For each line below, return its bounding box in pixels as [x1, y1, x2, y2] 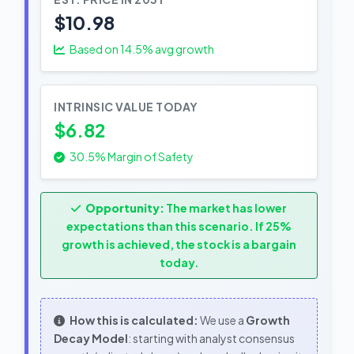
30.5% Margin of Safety [68, 149, 194, 164]
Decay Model [54, 331, 128, 345]
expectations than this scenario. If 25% [66, 219, 292, 233]
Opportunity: [85, 201, 164, 215]
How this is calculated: [70, 313, 198, 327]
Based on [68, 42, 120, 56]
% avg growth [142, 42, 214, 56]
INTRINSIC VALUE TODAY [54, 100, 198, 114]
